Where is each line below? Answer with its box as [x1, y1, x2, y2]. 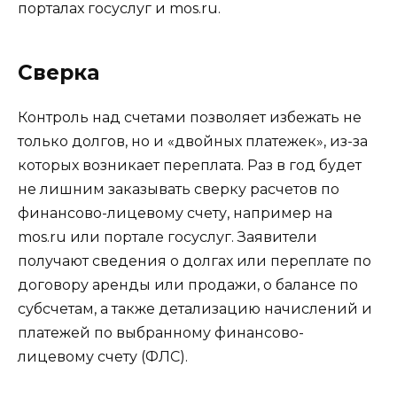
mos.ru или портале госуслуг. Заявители [18, 229, 317, 246]
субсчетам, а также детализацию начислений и [18, 300, 372, 318]
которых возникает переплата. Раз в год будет [18, 157, 362, 175]
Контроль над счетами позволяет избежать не [18, 109, 362, 127]
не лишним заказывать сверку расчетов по [18, 181, 339, 198]
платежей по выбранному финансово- [18, 324, 304, 342]
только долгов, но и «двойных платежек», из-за [18, 133, 368, 151]
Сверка [18, 60, 99, 86]
